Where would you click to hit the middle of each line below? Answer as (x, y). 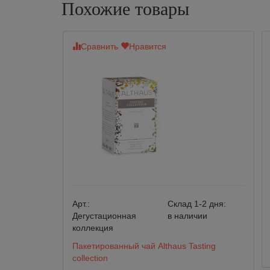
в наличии (187, 216)
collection (90, 258)
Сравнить (99, 46)
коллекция (93, 228)
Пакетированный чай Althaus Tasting (144, 246)
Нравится (148, 46)
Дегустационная (104, 216)
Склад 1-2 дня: (197, 204)
